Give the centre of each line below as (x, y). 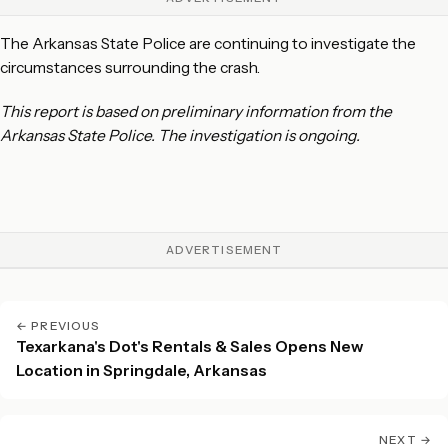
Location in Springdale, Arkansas (141, 370)
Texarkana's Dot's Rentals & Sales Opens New (189, 346)
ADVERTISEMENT (224, 250)
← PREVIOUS (58, 326)
